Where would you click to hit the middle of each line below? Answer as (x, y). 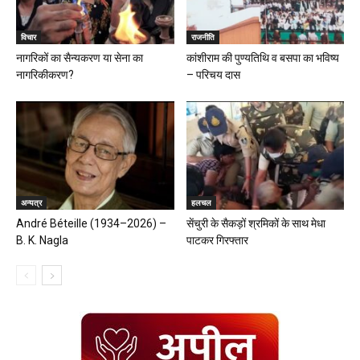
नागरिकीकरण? (45, 74)
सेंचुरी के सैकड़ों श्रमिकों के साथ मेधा (256, 223)
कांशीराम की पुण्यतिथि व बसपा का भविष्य (262, 57)
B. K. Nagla (42, 240)
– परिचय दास (213, 74)
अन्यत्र (31, 202)
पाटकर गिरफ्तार (217, 240)
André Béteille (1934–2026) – (91, 223)
